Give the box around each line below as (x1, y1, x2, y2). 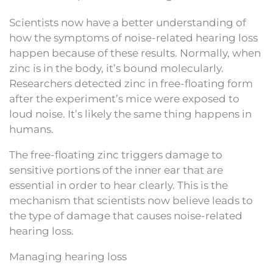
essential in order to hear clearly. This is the (9, 179, 228, 191)
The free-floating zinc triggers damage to (9, 148, 222, 161)
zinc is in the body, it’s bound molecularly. (9, 62, 224, 74)
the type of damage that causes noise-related (9, 209, 243, 222)
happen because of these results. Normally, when (9, 46, 261, 59)
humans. (9, 122, 54, 135)
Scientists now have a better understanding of (9, 16, 246, 29)
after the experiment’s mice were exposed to (9, 92, 239, 105)
